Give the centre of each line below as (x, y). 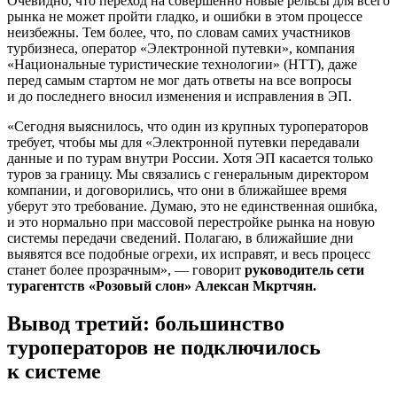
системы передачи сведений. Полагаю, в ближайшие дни (180, 238)
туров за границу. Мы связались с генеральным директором (188, 175)
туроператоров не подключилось (164, 348)
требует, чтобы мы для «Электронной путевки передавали (183, 143)
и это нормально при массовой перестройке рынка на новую (191, 222)
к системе (54, 372)
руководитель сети (304, 270)
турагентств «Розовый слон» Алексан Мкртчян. (162, 286)
